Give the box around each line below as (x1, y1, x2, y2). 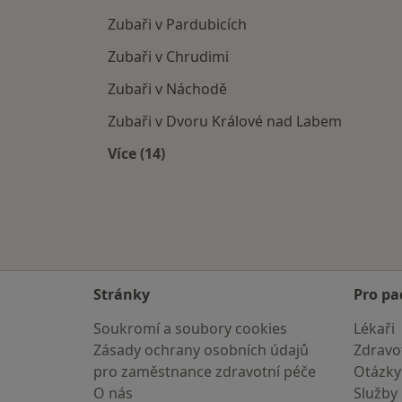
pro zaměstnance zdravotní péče (93, 362, 316, 381)
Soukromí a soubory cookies (93, 319, 287, 338)
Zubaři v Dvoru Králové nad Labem (108, 111, 342, 132)
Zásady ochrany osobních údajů (93, 340, 309, 360)
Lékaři (354, 319, 395, 338)
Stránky (93, 284, 150, 304)
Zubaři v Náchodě (108, 79, 227, 100)
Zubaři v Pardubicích (108, 14, 247, 35)
